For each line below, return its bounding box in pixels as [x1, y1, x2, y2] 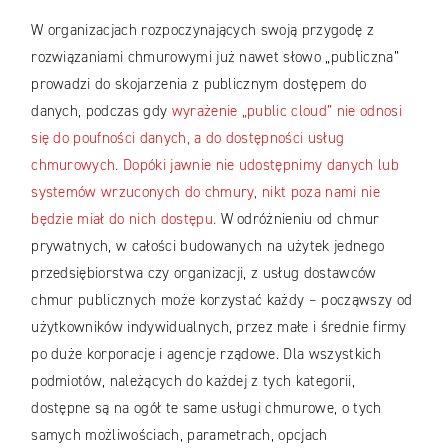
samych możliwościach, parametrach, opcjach [31, 425, 328, 446]
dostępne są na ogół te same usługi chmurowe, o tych [31, 398, 382, 419]
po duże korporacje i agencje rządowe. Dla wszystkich [31, 344, 381, 365]
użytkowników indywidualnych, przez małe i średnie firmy [31, 317, 407, 338]
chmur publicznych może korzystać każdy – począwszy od [31, 290, 413, 311]
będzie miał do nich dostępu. [31, 209, 217, 230]
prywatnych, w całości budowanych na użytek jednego [31, 236, 385, 257]
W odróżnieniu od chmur [216, 209, 380, 230]
